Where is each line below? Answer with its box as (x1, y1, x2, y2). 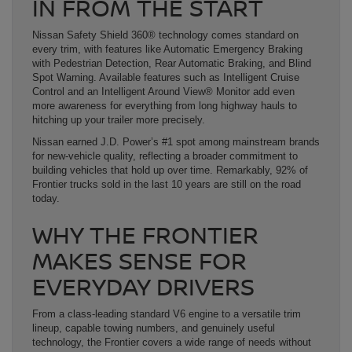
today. (32, 192, 60, 205)
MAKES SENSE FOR (32, 244, 247, 277)
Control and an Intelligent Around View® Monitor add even (32, 86, 295, 98)
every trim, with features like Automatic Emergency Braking (32, 43, 302, 56)
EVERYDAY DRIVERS (32, 270, 255, 303)
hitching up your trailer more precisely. (32, 114, 205, 126)
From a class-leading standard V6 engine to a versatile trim (32, 308, 301, 321)
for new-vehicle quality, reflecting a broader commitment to (32, 150, 298, 163)
